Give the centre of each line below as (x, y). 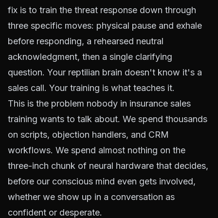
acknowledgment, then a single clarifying (90, 57)
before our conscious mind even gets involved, (102, 181)
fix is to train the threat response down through (102, 10)
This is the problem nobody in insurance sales (99, 103)
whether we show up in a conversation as (91, 197)
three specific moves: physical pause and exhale (105, 26)
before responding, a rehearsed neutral (86, 41)
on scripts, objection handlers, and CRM (88, 135)
